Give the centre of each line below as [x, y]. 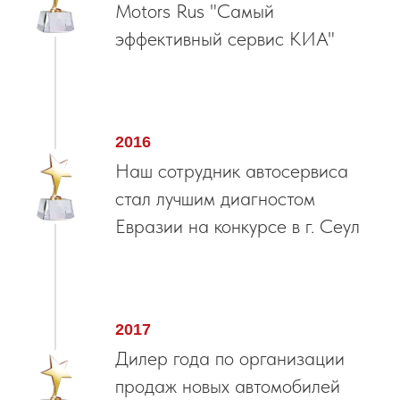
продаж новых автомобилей [228, 386]
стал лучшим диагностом [215, 199]
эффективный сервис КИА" [225, 39]
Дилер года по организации [230, 358]
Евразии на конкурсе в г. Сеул [237, 226]
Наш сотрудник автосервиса [232, 171]
